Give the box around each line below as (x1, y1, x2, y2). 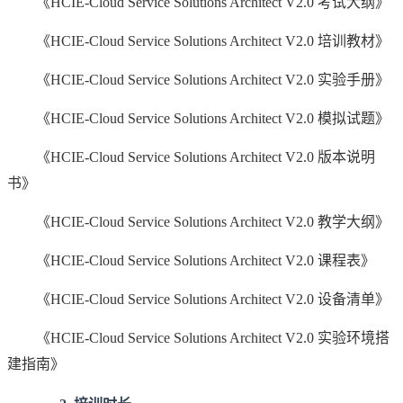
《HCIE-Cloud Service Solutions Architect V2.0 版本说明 (7, 148, 375, 165)
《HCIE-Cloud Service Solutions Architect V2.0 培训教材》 (7, 32, 390, 49)
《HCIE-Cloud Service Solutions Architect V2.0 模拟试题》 (7, 110, 390, 126)
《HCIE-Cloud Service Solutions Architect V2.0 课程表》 (7, 252, 375, 268)
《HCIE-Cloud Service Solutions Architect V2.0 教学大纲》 (7, 213, 390, 229)
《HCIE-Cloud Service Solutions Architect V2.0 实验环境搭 (7, 329, 390, 345)
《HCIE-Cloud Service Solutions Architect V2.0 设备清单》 (7, 291, 390, 307)
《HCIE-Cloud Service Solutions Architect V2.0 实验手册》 (7, 71, 390, 87)
